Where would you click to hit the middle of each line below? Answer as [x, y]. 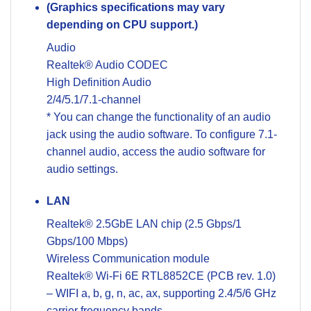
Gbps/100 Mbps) [87, 241]
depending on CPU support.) [122, 25]
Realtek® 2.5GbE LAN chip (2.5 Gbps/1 [144, 224]
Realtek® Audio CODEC [107, 65]
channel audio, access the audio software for [155, 152]
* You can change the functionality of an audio [158, 117]
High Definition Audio [99, 83]
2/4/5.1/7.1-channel [93, 100]
